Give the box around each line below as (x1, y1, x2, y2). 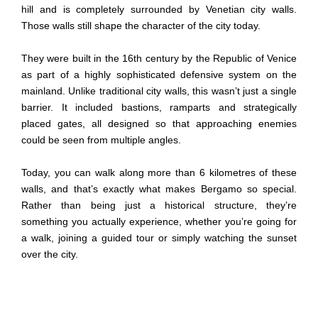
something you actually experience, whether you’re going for (21, 216, 297, 228)
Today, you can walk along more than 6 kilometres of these (21, 167, 297, 179)
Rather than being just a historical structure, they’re (21, 199, 297, 212)
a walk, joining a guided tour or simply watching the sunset (21, 232, 297, 244)
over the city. (21, 248, 78, 261)
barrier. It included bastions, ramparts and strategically (21, 102, 297, 114)
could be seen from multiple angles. (21, 134, 181, 146)
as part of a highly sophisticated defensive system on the (21, 69, 297, 81)
